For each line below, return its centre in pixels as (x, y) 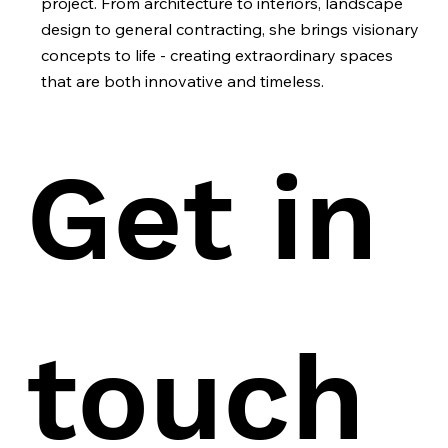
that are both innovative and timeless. (182, 81)
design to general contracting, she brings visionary (229, 29)
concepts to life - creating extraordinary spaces (216, 55)
